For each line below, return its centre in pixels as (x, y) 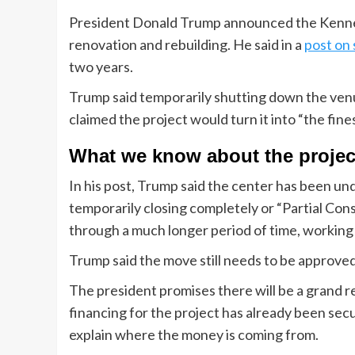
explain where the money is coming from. (194, 335)
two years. (101, 67)
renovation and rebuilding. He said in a (187, 45)
